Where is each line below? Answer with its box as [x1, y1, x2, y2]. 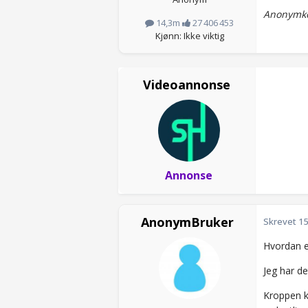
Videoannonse [143, 76, 230, 93]
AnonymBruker [141, 214, 234, 231]
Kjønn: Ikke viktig [155, 30, 224, 43]
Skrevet [263, 215, 298, 228]
